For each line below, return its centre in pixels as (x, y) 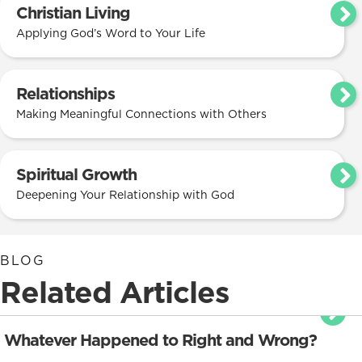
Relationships (65, 94)
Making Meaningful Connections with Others (141, 114)
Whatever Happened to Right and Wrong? (160, 340)
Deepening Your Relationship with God (125, 195)
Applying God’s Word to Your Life (111, 33)
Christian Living (73, 13)
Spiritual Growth (76, 175)
